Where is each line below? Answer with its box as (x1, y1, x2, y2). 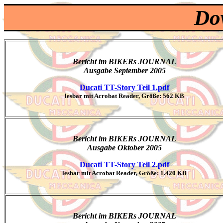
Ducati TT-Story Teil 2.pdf (80, 160, 169, 169)
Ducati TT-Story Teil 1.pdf (80, 83, 169, 92)
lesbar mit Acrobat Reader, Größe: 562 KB (65, 92, 184, 100)
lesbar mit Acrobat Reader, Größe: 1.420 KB (62, 169, 187, 177)
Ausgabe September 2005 (83, 66, 166, 75)
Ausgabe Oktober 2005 (87, 143, 162, 152)
